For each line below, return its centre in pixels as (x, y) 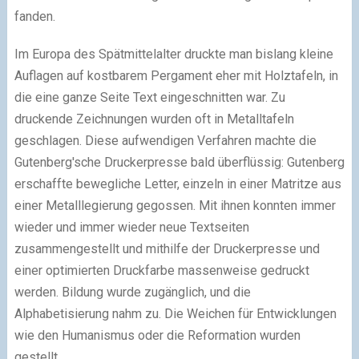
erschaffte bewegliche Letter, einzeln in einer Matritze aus (177, 184)
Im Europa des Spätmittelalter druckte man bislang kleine (173, 54)
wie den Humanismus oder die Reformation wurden (157, 335)
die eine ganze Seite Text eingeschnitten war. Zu (149, 97)
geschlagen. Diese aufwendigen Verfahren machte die (165, 140)
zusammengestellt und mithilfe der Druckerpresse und (167, 248)
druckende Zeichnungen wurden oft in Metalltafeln (154, 119)
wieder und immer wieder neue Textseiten (131, 227)
